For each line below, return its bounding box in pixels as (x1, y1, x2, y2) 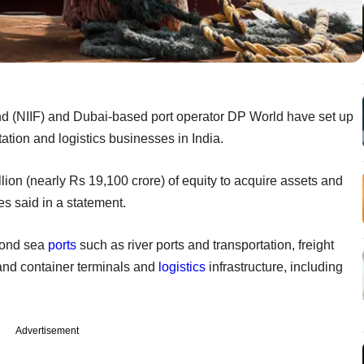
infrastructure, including (206, 259, 343, 274)
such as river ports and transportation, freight (76, 237, 334, 252)
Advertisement (15, 324, 79, 336)
